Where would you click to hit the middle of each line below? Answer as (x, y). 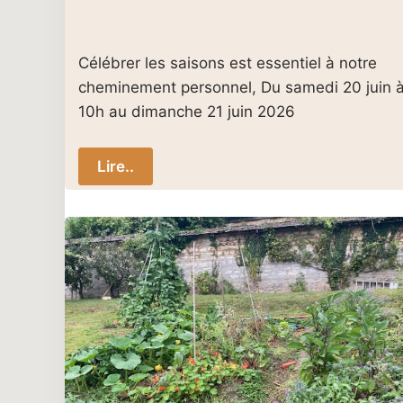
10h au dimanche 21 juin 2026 (187, 112)
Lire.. (116, 166)
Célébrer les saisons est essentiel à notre (228, 63)
